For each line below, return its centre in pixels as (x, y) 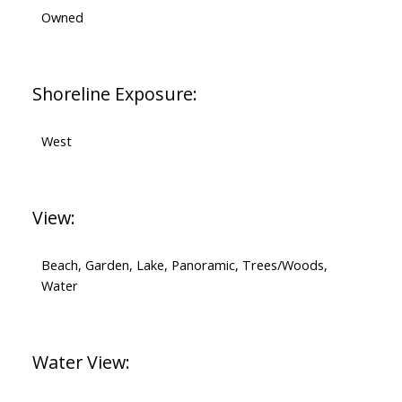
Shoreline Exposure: (114, 94)
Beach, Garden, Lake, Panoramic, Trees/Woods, (184, 265)
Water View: (81, 363)
